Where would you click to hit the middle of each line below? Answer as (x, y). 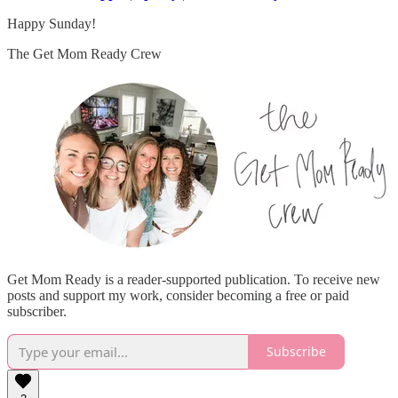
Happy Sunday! (52, 23)
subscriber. (37, 311)
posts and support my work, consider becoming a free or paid (178, 295)
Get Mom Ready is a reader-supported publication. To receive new (194, 279)
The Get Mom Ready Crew (84, 53)
